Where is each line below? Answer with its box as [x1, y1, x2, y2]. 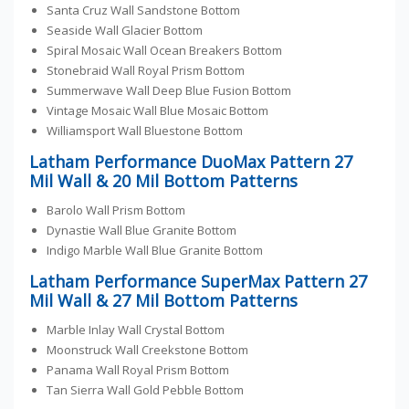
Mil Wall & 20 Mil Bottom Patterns [28, 170, 298, 193]
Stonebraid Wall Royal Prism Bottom [47, 62, 246, 79]
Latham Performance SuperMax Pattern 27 [28, 270, 367, 293]
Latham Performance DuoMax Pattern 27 [28, 151, 352, 173]
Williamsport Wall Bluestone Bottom [47, 122, 244, 140]
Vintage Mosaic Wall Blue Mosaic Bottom [47, 102, 269, 120]
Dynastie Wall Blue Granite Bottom [47, 222, 237, 239]
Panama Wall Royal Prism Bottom [47, 362, 230, 379]
